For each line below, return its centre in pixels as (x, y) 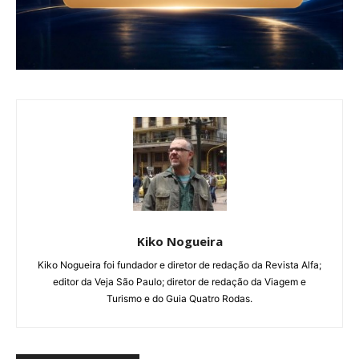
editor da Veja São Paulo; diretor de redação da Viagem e (179, 281)
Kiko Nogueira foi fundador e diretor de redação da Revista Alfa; (179, 264)
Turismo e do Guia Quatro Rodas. (179, 298)
